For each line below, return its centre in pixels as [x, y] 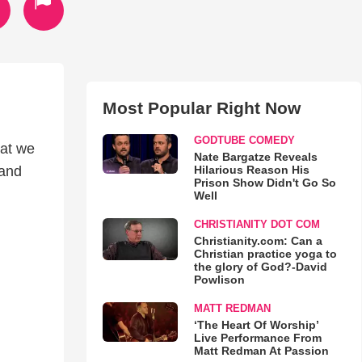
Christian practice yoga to [265, 254]
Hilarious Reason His [251, 170]
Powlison [219, 280]
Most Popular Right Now [201, 108]
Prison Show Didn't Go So [265, 183]
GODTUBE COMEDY [244, 140]
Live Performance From [257, 338]
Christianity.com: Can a [258, 241]
